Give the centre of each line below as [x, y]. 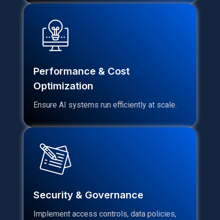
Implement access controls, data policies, [105, 214]
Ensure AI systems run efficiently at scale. [105, 105]
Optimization [63, 86]
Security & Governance [88, 195]
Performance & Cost [82, 71]
